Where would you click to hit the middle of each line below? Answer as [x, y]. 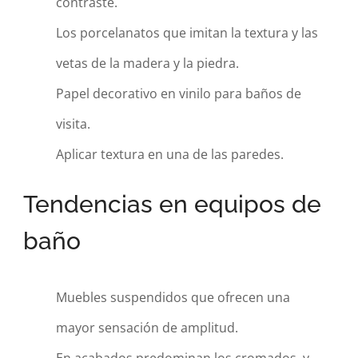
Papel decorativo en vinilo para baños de [178, 93]
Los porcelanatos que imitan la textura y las [187, 33]
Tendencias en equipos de [173, 204]
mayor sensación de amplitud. [147, 328]
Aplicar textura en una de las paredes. [169, 154]
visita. [73, 124]
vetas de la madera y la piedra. [147, 63]
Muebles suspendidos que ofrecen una [173, 297]
